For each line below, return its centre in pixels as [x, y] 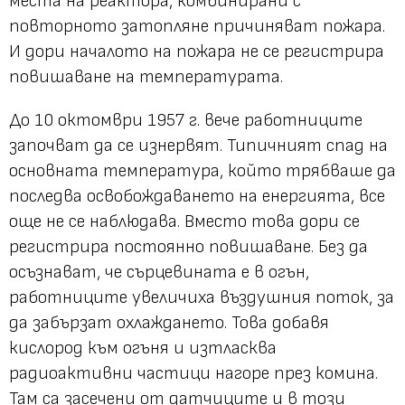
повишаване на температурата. [146, 76]
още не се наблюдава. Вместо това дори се [184, 221]
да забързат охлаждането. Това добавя [169, 322]
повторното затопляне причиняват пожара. [197, 26]
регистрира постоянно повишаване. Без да [188, 246]
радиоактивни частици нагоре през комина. [193, 373]
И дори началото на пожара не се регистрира [197, 51]
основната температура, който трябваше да [202, 170]
